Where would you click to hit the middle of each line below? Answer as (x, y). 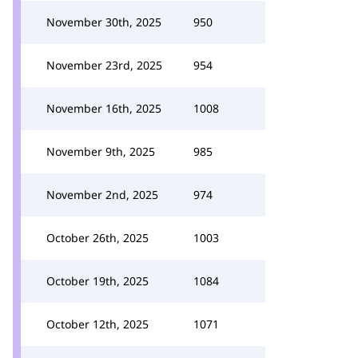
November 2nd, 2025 (102, 195)
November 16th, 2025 (104, 108)
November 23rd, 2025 (104, 65)
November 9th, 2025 (101, 151)
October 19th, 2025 (97, 281)
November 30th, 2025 (104, 22)
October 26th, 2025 (97, 238)
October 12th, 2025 (97, 324)
